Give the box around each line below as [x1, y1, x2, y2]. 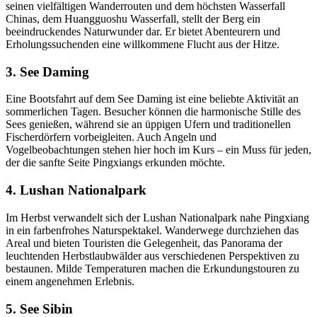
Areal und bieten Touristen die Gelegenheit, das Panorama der [6, 236, 282, 249]
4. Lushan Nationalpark [6, 183, 146, 198]
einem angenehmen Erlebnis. [6, 275, 134, 287]
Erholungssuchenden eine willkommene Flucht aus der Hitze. [6, 38, 279, 51]
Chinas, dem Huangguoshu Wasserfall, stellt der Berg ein [6, 13, 260, 25]
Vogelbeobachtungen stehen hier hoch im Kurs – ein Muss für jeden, [6, 144, 311, 156]
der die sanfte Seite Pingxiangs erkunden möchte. [6, 156, 225, 169]
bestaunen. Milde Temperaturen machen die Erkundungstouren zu [6, 262, 299, 275]
